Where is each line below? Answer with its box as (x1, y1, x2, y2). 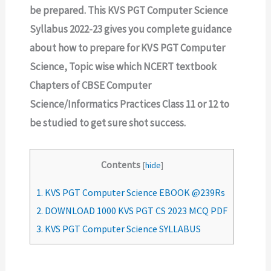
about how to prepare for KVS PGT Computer (30, 41, 226, 54)
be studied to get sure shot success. (30, 116, 186, 129)
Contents (100, 158, 140, 171)
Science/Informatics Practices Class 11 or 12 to (30, 97, 230, 111)
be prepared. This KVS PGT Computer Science (30, 4, 229, 17)
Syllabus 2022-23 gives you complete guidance (30, 22, 232, 36)
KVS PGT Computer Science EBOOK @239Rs (43, 186, 226, 199)
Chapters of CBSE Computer (30, 79, 152, 92)
